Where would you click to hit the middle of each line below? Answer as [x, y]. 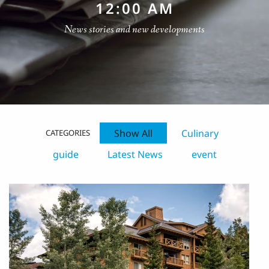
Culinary [200, 133]
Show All [133, 133]
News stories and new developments [134, 29]
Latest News [135, 154]
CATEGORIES [68, 133]
